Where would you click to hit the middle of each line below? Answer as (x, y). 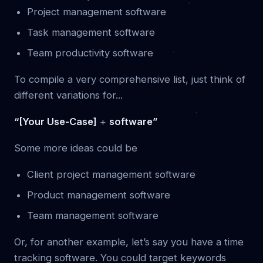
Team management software (93, 216)
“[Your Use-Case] (55, 122)
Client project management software (111, 175)
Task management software (91, 33)
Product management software (99, 195)
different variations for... (68, 95)
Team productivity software (90, 53)
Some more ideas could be (76, 148)
